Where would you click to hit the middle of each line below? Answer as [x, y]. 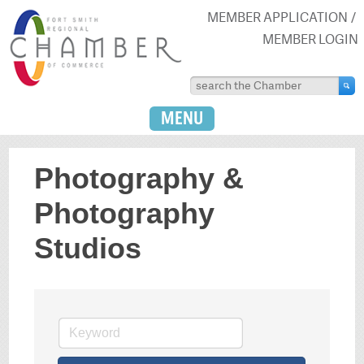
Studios [88, 249]
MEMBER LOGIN [310, 39]
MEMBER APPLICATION [277, 17]
